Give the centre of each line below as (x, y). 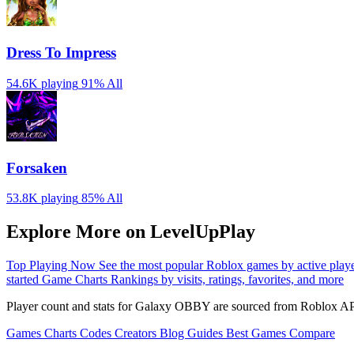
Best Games (258, 333)
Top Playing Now (53, 265)
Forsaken (37, 168)
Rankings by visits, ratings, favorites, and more (227, 280)
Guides (207, 333)
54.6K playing (42, 83)
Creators (137, 333)
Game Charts (76, 280)
